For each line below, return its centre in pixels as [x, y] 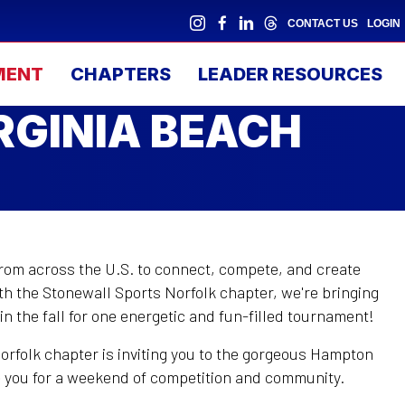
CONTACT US [323, 24]
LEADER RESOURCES [290, 74]
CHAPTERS [121, 74]
